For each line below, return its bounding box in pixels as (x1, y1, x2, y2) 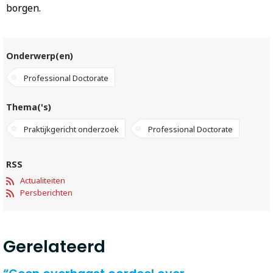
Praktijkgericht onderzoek (24, 124, 119, 135)
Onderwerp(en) (6, 50, 73, 62)
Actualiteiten (20, 175, 65, 186)
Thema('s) (6, 101, 51, 113)
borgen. (6, 1, 41, 15)
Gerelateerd (3, 235, 105, 259)
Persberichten (20, 187, 73, 199)
